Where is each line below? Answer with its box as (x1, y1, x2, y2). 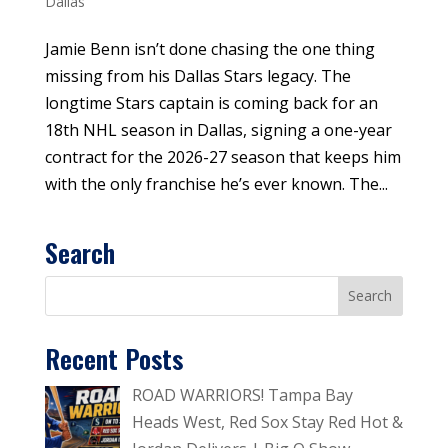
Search (44, 232, 115, 272)
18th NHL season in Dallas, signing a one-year (44, 118, 392, 141)
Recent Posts (44, 338, 183, 378)
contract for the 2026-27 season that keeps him (44, 145, 401, 168)
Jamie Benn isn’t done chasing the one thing (44, 37, 375, 60)
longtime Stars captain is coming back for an (44, 91, 378, 114)
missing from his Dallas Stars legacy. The (44, 64, 351, 87)
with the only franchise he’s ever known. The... (44, 172, 388, 195)
